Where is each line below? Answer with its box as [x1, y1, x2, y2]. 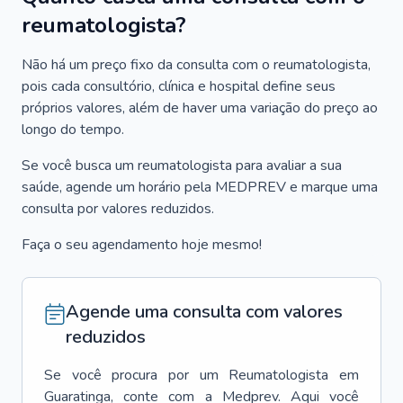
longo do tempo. [22, 120, 124, 139]
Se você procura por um [44, 365, 219, 385]
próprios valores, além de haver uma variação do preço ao [22, 98, 378, 118]
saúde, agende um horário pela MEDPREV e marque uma [22, 177, 378, 197]
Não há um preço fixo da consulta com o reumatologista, [22, 55, 371, 75]
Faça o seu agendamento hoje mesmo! [22, 235, 262, 255]
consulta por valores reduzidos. [22, 199, 214, 219]
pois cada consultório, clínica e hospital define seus [22, 76, 336, 96]
